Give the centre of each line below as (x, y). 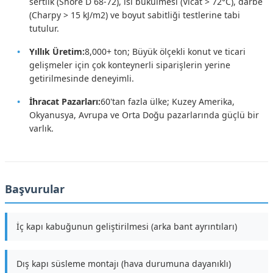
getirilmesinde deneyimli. (82, 78)
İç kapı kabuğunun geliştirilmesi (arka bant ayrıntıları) (127, 226)
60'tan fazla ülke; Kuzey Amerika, (168, 101)
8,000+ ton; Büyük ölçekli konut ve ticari (165, 51)
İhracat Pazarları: (65, 101)
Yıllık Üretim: (57, 51)
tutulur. (44, 28)
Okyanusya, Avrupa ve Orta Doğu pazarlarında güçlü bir (144, 115)
